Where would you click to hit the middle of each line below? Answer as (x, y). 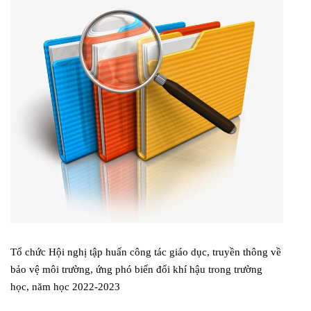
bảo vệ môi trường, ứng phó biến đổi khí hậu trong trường (136, 269)
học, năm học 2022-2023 (65, 286)
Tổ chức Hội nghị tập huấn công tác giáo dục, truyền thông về (146, 252)
